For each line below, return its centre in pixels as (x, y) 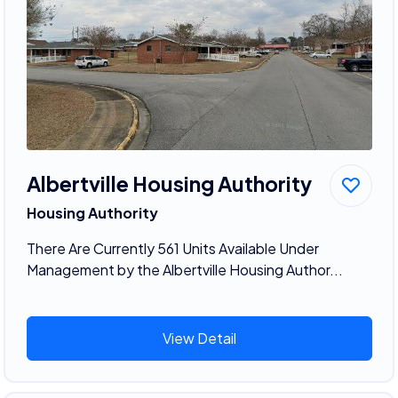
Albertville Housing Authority (169, 183)
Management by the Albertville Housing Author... (184, 269)
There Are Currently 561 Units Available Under (172, 248)
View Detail (199, 338)
